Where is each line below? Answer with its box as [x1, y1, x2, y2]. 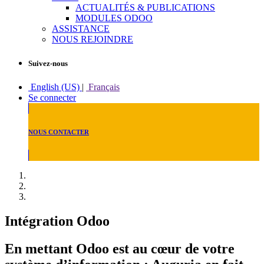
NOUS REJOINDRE [52, 34, 133, 45]
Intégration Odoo [5, 213, 110, 229]
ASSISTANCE [52, 24, 110, 34]
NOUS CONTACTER [28, 128, 89, 136]
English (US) [31, 81, 80, 92]
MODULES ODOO [75, 13, 153, 24]
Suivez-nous [28, 59, 68, 68]
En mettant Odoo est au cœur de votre [5, 241, 235, 257]
